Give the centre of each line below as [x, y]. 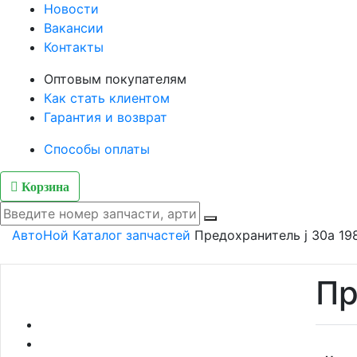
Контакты [74, 47]
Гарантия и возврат [106, 117]
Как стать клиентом [107, 98]
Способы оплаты [97, 149]
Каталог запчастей [131, 235]
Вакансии [74, 27]
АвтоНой [40, 235]
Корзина [44, 186]
